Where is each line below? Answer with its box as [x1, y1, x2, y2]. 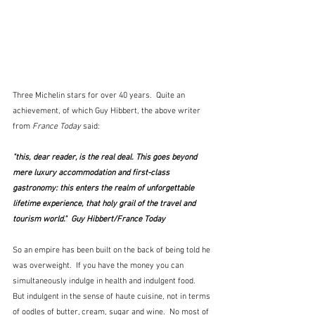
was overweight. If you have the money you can [13, 261, 186, 271]
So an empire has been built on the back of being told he [13, 245, 212, 256]
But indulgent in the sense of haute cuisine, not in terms [13, 292, 212, 302]
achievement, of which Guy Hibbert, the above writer [13, 106, 202, 117]
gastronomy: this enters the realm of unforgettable [13, 184, 196, 194]
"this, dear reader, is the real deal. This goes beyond [13, 153, 199, 163]
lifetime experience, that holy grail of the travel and [13, 199, 198, 210]
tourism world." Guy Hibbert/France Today [13, 214, 165, 225]
